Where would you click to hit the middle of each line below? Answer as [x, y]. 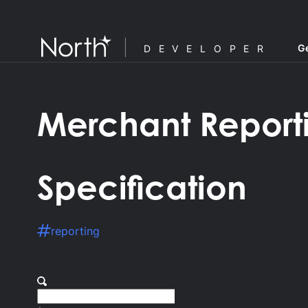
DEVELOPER [203, 48]
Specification [142, 192]
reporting [75, 231]
